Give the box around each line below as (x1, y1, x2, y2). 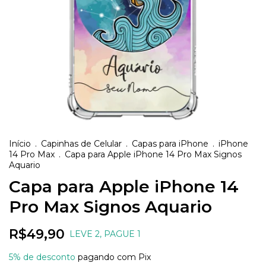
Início (9, 138, 31, 149)
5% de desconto (9, 252, 75, 262)
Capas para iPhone (132, 138, 208, 149)
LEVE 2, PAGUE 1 (69, 229, 141, 239)
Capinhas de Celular (41, 138, 122, 149)
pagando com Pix (75, 252, 151, 262)
